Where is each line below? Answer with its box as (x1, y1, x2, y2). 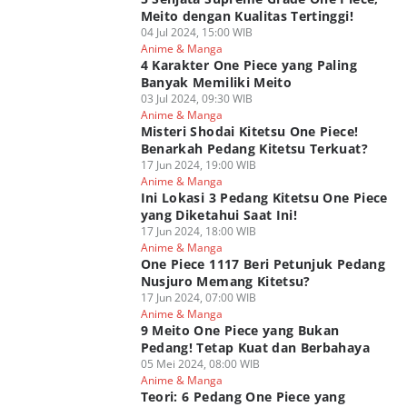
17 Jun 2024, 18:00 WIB (140, 223, 256, 239)
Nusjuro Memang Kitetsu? (140, 273, 311, 290)
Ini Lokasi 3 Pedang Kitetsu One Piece (140, 189, 388, 206)
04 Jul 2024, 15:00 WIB (140, 25, 253, 40)
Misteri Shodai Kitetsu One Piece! (140, 123, 359, 140)
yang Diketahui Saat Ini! (140, 206, 298, 223)
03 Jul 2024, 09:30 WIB (140, 91, 253, 106)
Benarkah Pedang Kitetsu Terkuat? (140, 140, 368, 157)
